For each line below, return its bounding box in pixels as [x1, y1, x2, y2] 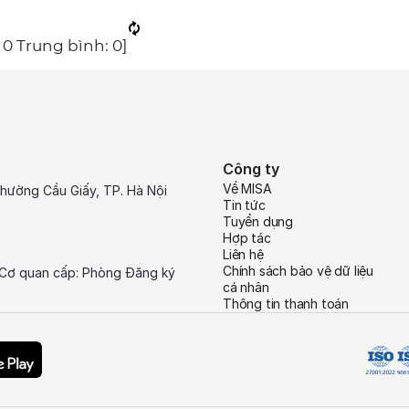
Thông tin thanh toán [223, 295, 349, 311]
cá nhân [223, 278, 269, 295]
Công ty [223, 159, 279, 178]
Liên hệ [223, 246, 264, 262]
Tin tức [223, 196, 266, 213]
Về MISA [223, 180, 272, 196]
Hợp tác [223, 229, 271, 246]
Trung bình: [13, 36, 112, 55]
